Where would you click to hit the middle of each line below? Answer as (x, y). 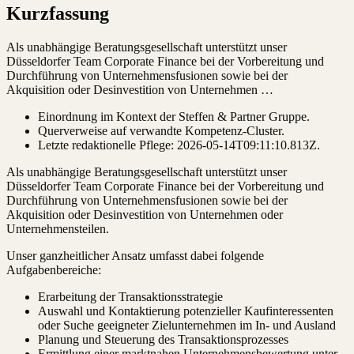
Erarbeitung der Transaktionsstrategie (130, 297)
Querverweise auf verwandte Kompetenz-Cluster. (161, 131)
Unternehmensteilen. (58, 229)
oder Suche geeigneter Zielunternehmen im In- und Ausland (187, 326)
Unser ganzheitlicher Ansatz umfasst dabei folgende (135, 256)
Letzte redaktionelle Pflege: (106, 145)
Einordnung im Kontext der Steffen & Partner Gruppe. (174, 117)
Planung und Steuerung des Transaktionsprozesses (163, 340)
